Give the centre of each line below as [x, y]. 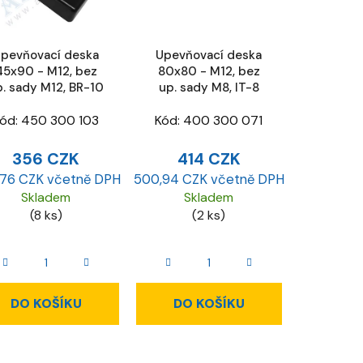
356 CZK [46, 159]
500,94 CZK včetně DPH [209, 179]
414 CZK [209, 159]
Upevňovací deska [209, 55]
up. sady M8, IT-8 [209, 87]
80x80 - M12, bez [209, 71]
